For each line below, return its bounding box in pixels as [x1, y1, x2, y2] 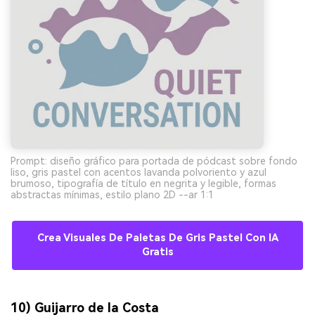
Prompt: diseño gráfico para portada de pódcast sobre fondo [11, 155, 297, 167]
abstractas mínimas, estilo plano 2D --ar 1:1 [11, 189, 214, 201]
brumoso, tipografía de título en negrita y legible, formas [11, 178, 276, 190]
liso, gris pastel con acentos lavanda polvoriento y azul [11, 167, 266, 179]
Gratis [141, 246, 174, 259]
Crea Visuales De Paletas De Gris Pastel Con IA [37, 232, 278, 245]
